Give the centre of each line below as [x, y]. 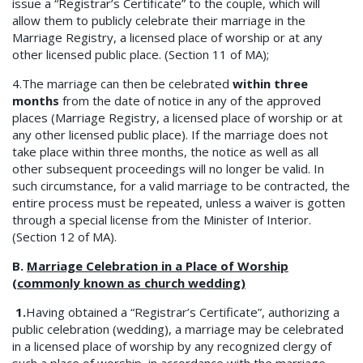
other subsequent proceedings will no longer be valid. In [168, 169]
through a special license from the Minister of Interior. [162, 220]
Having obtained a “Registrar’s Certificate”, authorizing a [183, 312]
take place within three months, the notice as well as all [165, 152]
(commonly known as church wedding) [129, 283]
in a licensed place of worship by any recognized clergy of [172, 346]
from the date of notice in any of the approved [190, 101]
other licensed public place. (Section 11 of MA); [141, 55]
